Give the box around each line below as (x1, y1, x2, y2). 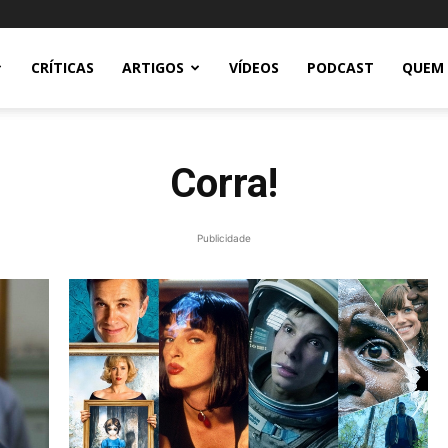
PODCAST (307, 58, 374, 77)
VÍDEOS (229, 58, 279, 77)
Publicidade (197, 232, 251, 244)
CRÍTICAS (31, 58, 94, 77)
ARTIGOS (122, 58, 184, 77)
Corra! (169, 160, 278, 207)
